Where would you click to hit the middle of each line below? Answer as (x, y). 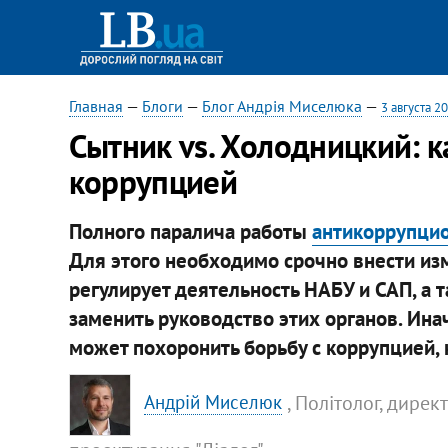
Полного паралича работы (190, 231)
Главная (95, 106)
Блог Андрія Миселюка (281, 106)
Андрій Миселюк (213, 402)
